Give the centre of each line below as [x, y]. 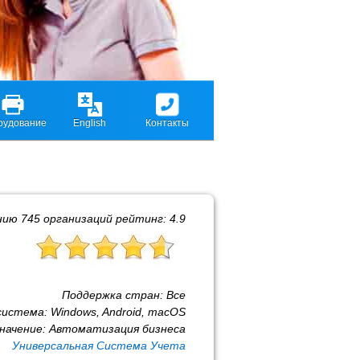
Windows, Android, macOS [118, 312]
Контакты [167, 123]
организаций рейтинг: [105, 219]
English [90, 123]
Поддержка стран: [114, 295]
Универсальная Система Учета [99, 346]
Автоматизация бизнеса [117, 329]
